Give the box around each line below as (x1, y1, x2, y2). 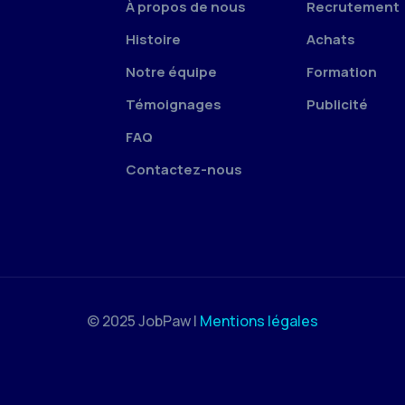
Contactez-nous (126, 159, 242, 179)
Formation (306, 61, 377, 81)
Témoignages (126, 94, 221, 114)
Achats (306, 29, 355, 49)
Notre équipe (126, 61, 217, 81)
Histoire (126, 29, 181, 49)
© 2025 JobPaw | (87, 310, 200, 331)
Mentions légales (200, 310, 318, 331)
